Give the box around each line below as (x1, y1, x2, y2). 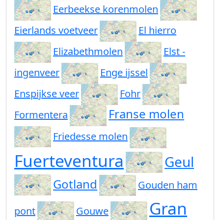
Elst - (164, 45, 185, 58)
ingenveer (14, 66, 59, 80)
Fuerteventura (14, 149, 124, 172)
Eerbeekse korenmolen (53, 2, 158, 16)
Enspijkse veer (14, 87, 79, 101)
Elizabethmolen (53, 45, 123, 58)
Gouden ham (138, 178, 197, 192)
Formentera (14, 108, 68, 122)
